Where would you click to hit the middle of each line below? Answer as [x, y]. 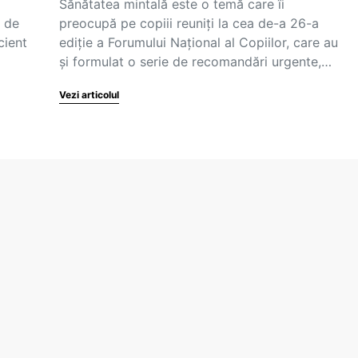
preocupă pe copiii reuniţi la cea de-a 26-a [189, 23]
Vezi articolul [89, 95]
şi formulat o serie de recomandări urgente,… [195, 62]
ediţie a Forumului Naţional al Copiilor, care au [199, 42]
